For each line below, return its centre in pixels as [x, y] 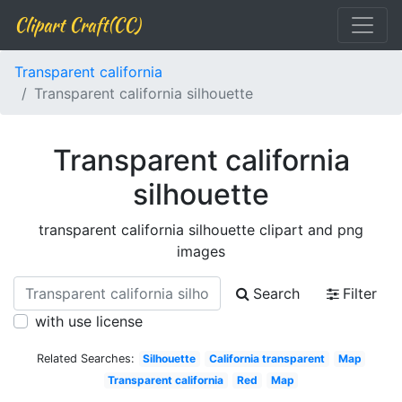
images [201, 251]
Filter [360, 293]
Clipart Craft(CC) [77, 25]
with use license [89, 321]
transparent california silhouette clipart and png [201, 230]
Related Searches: [85, 358]
